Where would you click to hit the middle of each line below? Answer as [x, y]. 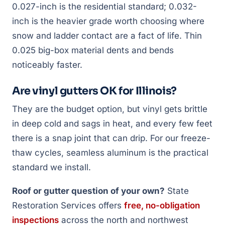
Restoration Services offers [68, 205]
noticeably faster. [47, 65]
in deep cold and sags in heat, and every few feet [112, 124]
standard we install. [51, 167]
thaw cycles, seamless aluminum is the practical [110, 153]
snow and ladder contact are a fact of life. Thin [107, 36]
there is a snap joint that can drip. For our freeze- [111, 138]
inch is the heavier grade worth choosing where [108, 21]
